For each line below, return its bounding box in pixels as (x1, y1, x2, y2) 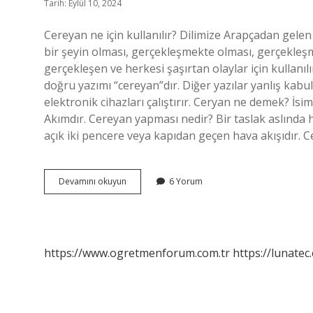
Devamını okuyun (59, 175, 126, 187)
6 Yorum (169, 175, 203, 187)
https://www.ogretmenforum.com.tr (44, 245, 230, 261)
